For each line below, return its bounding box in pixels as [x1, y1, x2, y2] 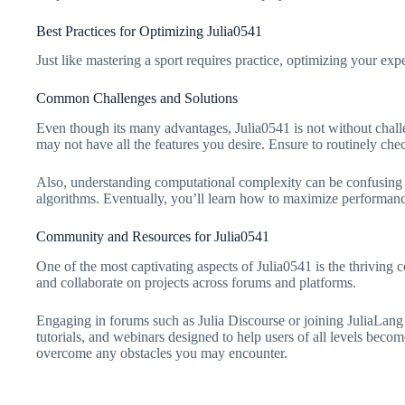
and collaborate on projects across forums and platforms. [36, 275, 356, 291]
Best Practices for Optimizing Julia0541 [36, 23, 262, 39]
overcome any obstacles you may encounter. [36, 345, 287, 362]
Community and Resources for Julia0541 [36, 229, 269, 245]
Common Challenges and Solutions [36, 90, 238, 107]
